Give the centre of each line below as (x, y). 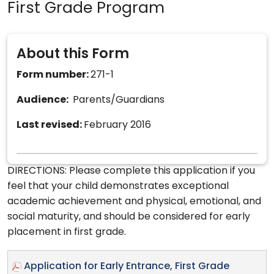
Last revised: (50, 125)
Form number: (54, 75)
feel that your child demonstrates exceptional (118, 186)
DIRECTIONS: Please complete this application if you (131, 171)
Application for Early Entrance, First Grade (127, 266)
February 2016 (117, 125)
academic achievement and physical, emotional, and (134, 202)
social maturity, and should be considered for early (129, 217)
